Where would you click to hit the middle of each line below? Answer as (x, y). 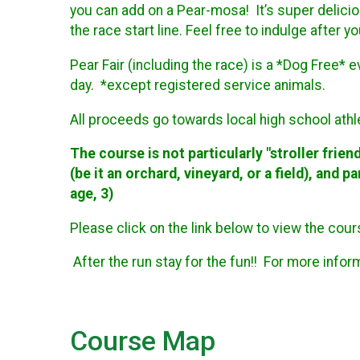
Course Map (143, 341)
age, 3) (92, 194)
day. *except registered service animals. (198, 85)
